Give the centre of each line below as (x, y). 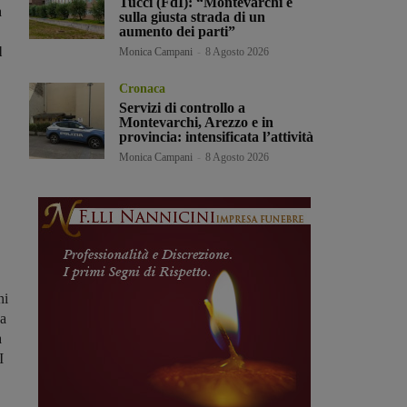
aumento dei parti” (178, 32)
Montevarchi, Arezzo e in (197, 123)
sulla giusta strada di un (193, 17)
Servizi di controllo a (183, 108)
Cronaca (143, 89)
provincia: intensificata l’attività (217, 137)
